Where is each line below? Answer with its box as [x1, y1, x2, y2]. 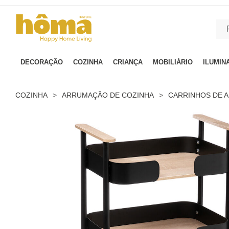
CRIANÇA [113, 58, 143, 66]
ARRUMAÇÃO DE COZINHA [62, 91, 154, 99]
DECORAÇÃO [20, 58, 63, 66]
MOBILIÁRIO [153, 58, 193, 66]
